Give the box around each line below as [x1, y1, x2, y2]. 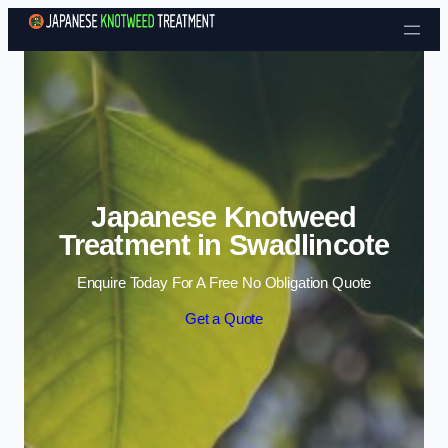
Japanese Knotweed [91, 200, 357, 233]
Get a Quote [184, 310, 264, 327]
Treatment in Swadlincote [58, 228, 390, 261]
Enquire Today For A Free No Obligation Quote [76, 275, 372, 292]
